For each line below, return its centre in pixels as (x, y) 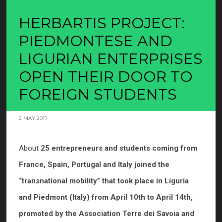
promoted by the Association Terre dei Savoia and (107, 214)
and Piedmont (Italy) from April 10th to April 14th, (106, 197)
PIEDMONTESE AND (96, 41)
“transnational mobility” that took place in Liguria (104, 181)
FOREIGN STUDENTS (98, 94)
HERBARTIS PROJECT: (102, 23)
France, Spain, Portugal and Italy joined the (94, 165)
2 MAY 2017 (33, 118)
